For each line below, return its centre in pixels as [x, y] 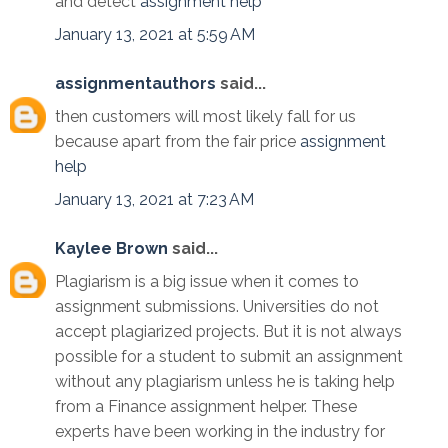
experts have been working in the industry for [220, 432]
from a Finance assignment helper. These [206, 407]
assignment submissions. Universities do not [217, 307]
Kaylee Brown [111, 249]
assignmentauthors [135, 84]
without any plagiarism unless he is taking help [225, 382]
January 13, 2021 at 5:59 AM [155, 35]
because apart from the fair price [177, 142]
